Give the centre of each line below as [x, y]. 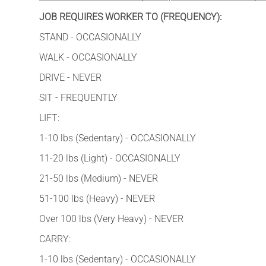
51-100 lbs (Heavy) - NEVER [97, 198]
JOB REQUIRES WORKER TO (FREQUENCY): [130, 17]
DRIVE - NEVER [70, 77]
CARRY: [55, 239]
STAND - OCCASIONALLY [90, 37]
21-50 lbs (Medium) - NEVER [99, 178]
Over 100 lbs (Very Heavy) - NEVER [111, 218]
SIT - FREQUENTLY [78, 97]
